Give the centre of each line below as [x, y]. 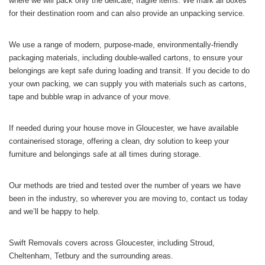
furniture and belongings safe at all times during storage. [105, 154]
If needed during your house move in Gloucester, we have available [124, 128]
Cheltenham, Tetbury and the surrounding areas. [91, 256]
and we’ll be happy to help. [54, 211]
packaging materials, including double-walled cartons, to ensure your [126, 58]
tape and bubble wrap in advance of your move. [90, 97]
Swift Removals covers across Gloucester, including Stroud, [112, 243]
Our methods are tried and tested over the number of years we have [125, 185]
